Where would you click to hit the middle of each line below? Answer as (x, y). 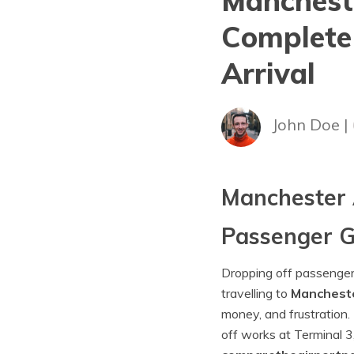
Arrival (268, 73)
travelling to (256, 293)
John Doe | (312, 124)
